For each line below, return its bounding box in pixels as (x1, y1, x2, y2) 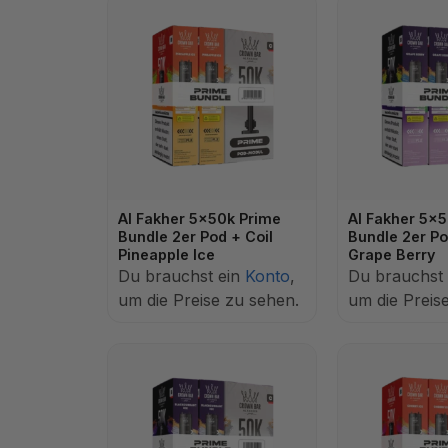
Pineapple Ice (118, 246, 215, 263)
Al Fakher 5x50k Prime (118, 210, 281, 227)
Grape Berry (348, 246, 435, 263)
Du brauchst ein (118, 266, 245, 286)
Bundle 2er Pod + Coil (118, 228, 273, 245)
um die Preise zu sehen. (118, 290, 299, 310)
